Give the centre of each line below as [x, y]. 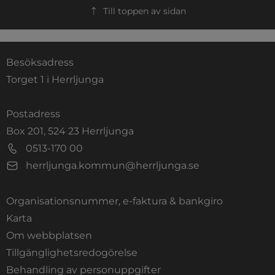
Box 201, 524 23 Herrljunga [70, 131]
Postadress [33, 114]
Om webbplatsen [49, 235]
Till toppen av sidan [144, 11]
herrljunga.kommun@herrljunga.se [113, 165]
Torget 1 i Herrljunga [55, 79]
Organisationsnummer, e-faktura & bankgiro [114, 201]
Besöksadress [40, 62]
